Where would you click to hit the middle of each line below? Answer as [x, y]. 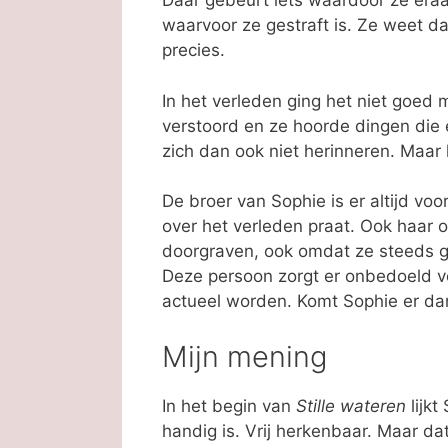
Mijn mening [244, 356]
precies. [193, 50]
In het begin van [229, 405]
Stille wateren [351, 405]
